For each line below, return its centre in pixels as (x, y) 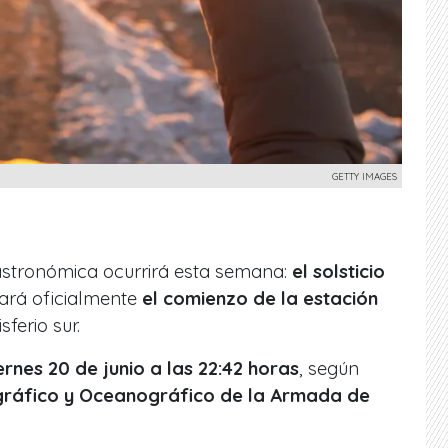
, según (329, 368)
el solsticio (338, 271)
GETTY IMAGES (364, 175)
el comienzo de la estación (260, 298)
